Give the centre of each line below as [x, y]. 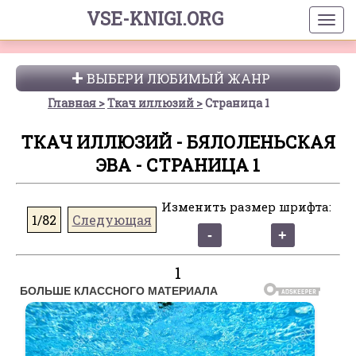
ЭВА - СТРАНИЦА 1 [178, 165]
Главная [72, 103]
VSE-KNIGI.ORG [155, 18]
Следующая [112, 219]
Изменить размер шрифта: [246, 207]
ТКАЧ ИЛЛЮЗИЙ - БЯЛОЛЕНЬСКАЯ [178, 142]
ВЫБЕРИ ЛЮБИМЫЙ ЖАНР [178, 78]
